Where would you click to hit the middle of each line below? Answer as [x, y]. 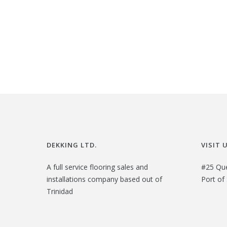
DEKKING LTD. [72, 145]
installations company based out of [104, 179]
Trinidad [60, 191]
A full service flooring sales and [97, 167]
